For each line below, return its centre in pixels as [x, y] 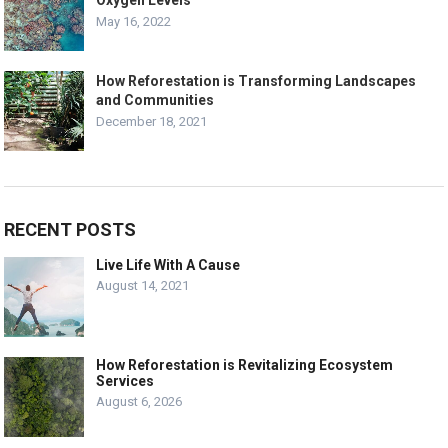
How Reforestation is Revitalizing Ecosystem [245, 365]
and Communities [155, 100]
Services [125, 381]
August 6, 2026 [139, 401]
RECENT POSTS [70, 229]
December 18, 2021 [152, 121]
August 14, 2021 [143, 285]
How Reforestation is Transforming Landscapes [256, 81]
